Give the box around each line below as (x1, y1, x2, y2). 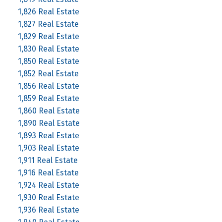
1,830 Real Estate (17, 44, 79, 54)
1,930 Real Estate (17, 192, 79, 202)
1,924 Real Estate (17, 180, 79, 190)
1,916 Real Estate (17, 167, 79, 177)
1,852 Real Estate (17, 68, 79, 78)
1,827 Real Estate (17, 19, 79, 29)
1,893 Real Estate (17, 130, 79, 140)
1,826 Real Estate (17, 6, 79, 16)
